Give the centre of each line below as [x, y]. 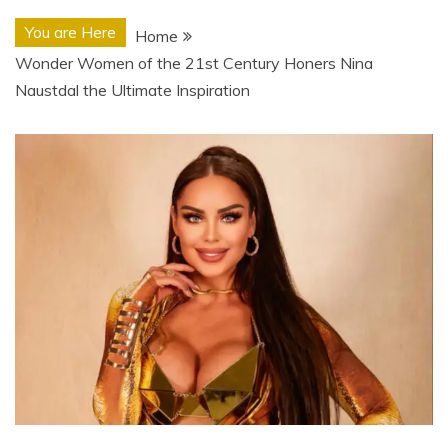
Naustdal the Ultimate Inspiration [132, 89]
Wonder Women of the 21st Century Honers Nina [194, 62]
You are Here [70, 31]
